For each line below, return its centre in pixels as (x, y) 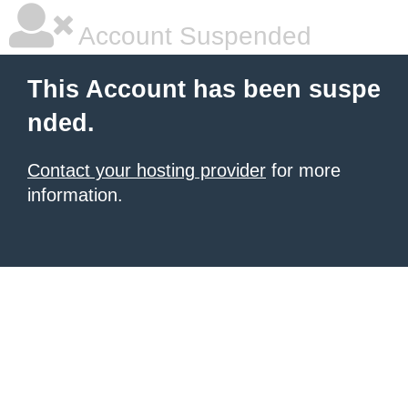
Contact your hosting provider (147, 170)
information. (75, 195)
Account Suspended (192, 36)
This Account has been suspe (204, 89)
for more (303, 170)
